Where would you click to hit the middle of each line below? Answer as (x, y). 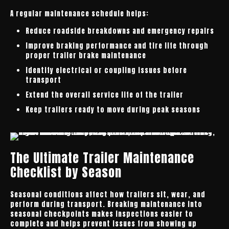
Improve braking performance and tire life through (117, 46)
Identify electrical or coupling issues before (106, 70)
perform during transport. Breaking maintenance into (106, 204)
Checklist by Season (66, 172)
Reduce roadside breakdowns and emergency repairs (120, 31)
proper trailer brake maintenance (86, 55)
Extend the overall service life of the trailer (105, 95)
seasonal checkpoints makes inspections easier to (102, 214)
